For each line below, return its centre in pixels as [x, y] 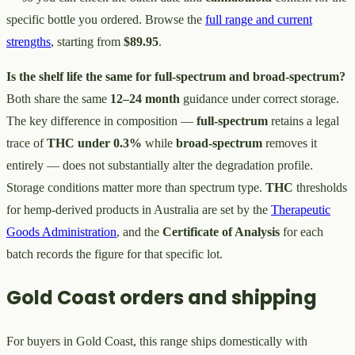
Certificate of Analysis [221, 232]
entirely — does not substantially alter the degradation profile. [160, 166]
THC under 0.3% [94, 143]
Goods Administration [61, 232]
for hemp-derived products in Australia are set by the [139, 210]
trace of [27, 143]
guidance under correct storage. [260, 99]
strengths [29, 42]
